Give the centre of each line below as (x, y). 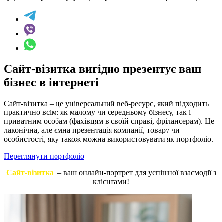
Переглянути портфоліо (44, 156)
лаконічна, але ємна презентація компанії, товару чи (92, 130)
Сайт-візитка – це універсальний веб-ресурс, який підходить (106, 104)
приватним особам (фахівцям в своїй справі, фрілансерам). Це (109, 121)
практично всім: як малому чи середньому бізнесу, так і (97, 112)
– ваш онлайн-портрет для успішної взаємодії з (135, 173)
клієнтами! (111, 182)
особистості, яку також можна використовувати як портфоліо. (109, 139)
